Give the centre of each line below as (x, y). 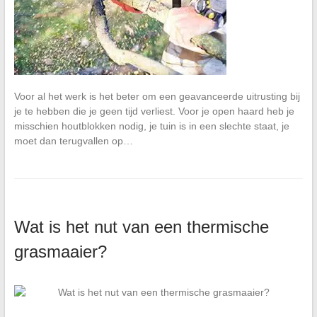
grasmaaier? (60, 251)
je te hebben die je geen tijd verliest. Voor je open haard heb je (154, 111)
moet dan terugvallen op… (73, 140)
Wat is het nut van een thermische (141, 226)
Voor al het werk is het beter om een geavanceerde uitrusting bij (157, 96)
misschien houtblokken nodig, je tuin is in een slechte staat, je (151, 126)
